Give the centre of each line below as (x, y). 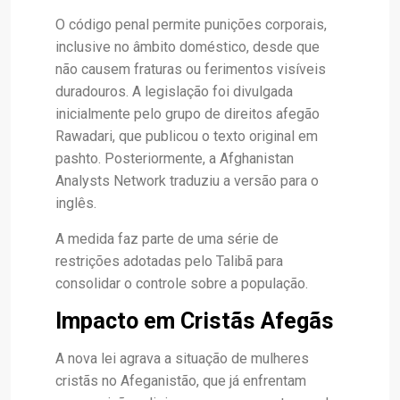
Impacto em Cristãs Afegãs (195, 321)
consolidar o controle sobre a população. (182, 283)
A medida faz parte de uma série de (167, 239)
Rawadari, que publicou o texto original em (187, 136)
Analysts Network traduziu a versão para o (187, 181)
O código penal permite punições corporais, (191, 25)
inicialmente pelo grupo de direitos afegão (187, 114)
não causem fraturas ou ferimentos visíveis (191, 69)
